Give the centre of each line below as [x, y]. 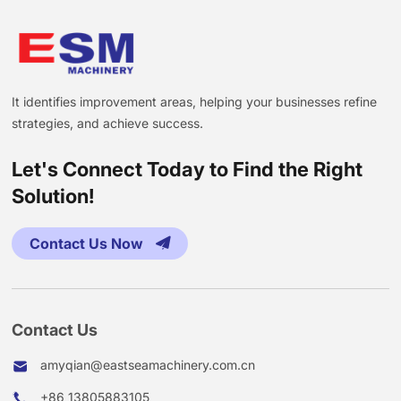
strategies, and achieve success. [108, 123]
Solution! [54, 196]
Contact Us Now [89, 243]
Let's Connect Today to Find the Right [188, 169]
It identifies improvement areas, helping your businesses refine [195, 101]
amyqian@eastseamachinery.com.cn [148, 364]
